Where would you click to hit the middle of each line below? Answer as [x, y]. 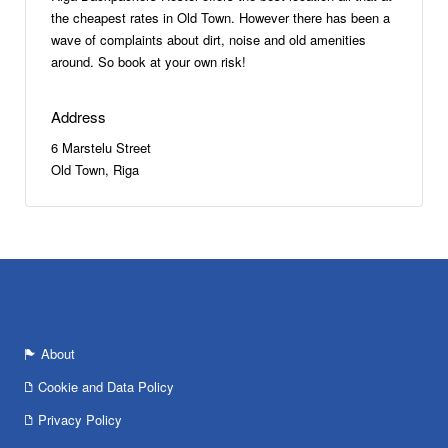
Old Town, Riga [95, 169]
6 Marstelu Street [101, 147]
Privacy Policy [80, 419]
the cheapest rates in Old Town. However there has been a [220, 17]
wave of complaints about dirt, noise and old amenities [208, 39]
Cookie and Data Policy [106, 386]
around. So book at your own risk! [148, 61]
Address [78, 116]
